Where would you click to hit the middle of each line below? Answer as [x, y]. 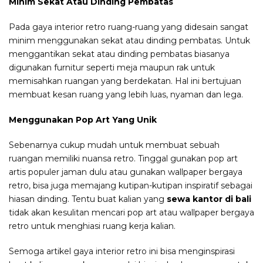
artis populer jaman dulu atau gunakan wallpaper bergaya [126, 172]
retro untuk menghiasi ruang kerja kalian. [92, 226]
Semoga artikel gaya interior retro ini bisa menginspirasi [122, 252]
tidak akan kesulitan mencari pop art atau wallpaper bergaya [131, 213]
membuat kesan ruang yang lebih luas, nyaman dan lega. [126, 95]
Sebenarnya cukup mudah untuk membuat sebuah [114, 145]
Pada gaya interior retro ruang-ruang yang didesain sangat [129, 27]
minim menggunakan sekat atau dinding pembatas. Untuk [129, 41]
